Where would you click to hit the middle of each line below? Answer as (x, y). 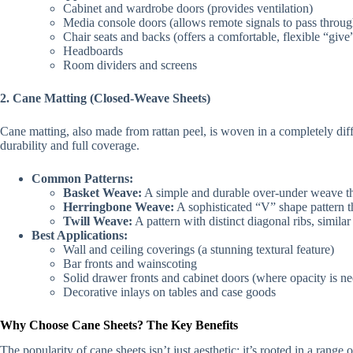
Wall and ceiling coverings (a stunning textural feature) (199, 249)
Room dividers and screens (130, 65)
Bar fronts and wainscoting (130, 263)
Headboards (93, 50)
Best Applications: (80, 235)
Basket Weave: (102, 192)
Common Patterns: (82, 178)
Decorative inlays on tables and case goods (169, 292)
